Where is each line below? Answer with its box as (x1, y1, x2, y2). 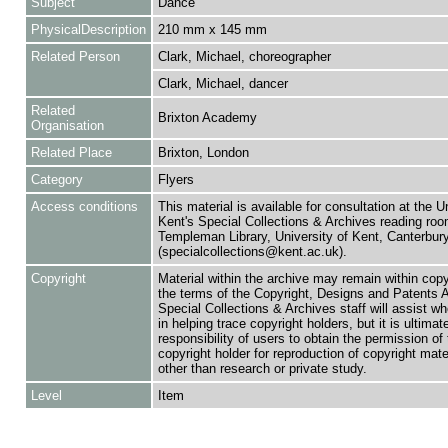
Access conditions (30, 199, 138, 214)
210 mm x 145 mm (157, 22, 267, 37)
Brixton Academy (157, 110, 257, 125)
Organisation (30, 118, 104, 133)
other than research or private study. (157, 361, 367, 376)
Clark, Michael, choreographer (157, 49, 331, 64)
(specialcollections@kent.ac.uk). (157, 244, 347, 259)
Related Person (30, 49, 120, 64)
